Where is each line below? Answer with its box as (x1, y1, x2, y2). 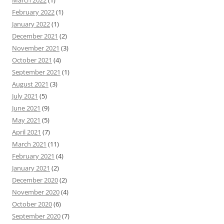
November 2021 (12, 43, 59, 52)
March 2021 (12, 139, 46, 148)
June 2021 (12, 103, 40, 112)
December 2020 (12, 175, 58, 184)
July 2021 (12, 91, 38, 100)
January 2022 (12, 19, 50, 28)
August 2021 (12, 79, 48, 88)
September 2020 (12, 211, 60, 220)
